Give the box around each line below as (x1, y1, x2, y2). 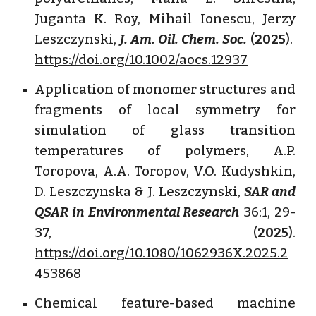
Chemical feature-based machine (35, 296, 296, 312)
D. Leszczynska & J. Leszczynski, (35, 183, 244, 200)
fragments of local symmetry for (35, 102, 296, 118)
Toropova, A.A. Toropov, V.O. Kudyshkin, (35, 163, 296, 179)
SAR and (243, 183, 296, 200)
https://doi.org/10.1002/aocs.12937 (35, 51, 248, 68)
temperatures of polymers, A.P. (35, 142, 296, 159)
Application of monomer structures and (35, 81, 296, 97)
